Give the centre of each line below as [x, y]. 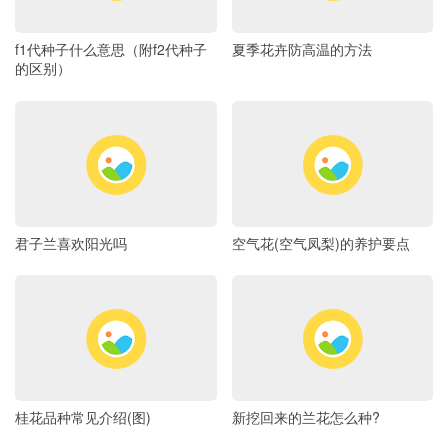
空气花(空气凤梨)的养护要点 [320, 242]
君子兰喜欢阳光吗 [71, 242]
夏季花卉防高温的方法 [301, 49]
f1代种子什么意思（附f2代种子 [111, 49]
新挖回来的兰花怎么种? [305, 416]
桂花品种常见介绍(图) [83, 416]
